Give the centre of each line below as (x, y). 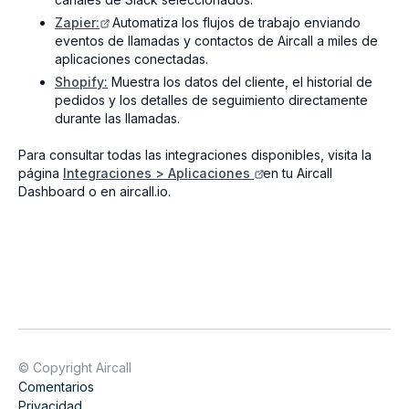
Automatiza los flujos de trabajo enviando (235, 22)
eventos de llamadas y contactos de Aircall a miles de (216, 40)
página (41, 173)
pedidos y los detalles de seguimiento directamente (211, 100)
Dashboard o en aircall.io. (94, 191)
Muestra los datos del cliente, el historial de (240, 81)
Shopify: (81, 81)
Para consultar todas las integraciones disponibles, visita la (195, 154)
